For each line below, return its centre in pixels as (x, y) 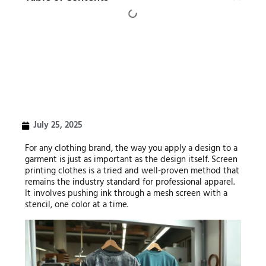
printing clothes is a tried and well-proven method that (132, 171)
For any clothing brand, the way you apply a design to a (131, 148)
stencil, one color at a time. (76, 205)
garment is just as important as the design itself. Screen (131, 160)
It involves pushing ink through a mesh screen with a (126, 194)
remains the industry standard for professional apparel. (129, 182)
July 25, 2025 (58, 125)
